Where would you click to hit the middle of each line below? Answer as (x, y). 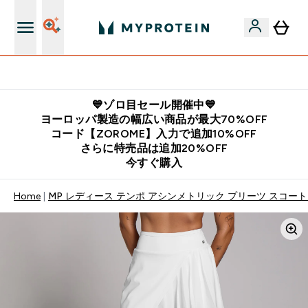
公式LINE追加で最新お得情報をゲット (162, 73)
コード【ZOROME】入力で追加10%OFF (154, 134)
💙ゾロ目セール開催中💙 (154, 105)
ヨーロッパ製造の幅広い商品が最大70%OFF (154, 119)
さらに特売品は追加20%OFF (154, 148)
